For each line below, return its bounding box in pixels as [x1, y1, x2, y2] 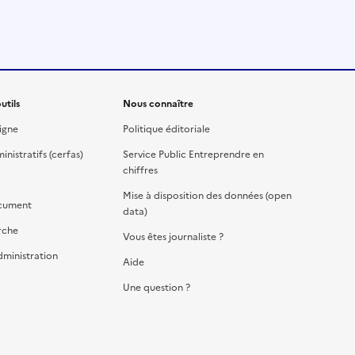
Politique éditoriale [123, 121, 211, 136]
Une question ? [123, 280, 191, 295]
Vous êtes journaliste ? [123, 229, 224, 244]
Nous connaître [123, 96, 194, 111]
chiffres [123, 162, 158, 177]
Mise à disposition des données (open [123, 188, 292, 203]
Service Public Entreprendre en [123, 147, 265, 162]
